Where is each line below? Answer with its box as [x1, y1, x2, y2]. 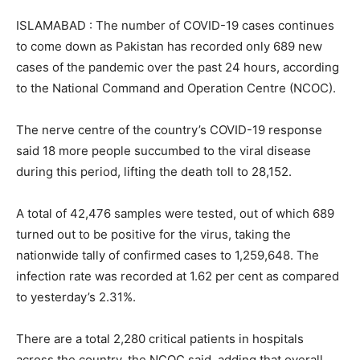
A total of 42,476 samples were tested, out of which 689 [16, 206, 334, 221]
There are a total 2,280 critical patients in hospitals [16, 331, 304, 346]
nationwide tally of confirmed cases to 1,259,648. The [16, 247, 319, 263]
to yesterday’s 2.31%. [16, 289, 136, 305]
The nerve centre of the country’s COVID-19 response [16, 122, 322, 137]
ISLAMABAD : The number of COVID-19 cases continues [16, 18, 334, 33]
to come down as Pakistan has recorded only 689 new [16, 39, 322, 54]
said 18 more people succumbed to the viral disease [16, 143, 311, 158]
